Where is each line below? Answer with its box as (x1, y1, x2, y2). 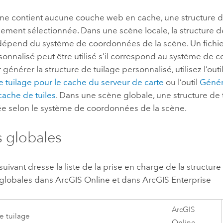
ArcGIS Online (55, 174, 111, 185)
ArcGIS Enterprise (142, 174, 212, 185)
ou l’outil (164, 77, 200, 88)
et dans (110, 174, 143, 185)
